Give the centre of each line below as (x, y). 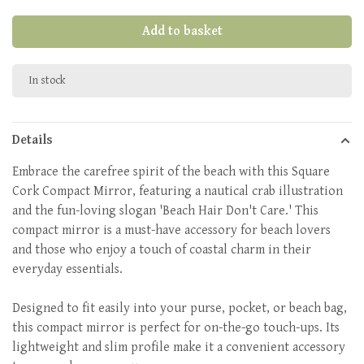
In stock (47, 80)
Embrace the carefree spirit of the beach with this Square (171, 172)
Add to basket (182, 31)
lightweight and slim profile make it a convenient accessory (179, 347)
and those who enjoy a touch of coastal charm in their (162, 250)
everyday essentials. (67, 269)
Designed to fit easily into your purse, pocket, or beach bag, (180, 308)
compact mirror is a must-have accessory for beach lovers (171, 230)
